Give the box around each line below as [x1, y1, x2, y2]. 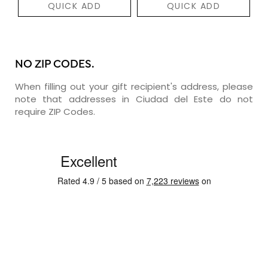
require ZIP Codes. [15, 105, 95, 118]
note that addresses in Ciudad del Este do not [15, 92, 253, 105]
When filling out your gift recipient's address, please [15, 80, 253, 93]
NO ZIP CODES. [15, 57, 95, 72]
